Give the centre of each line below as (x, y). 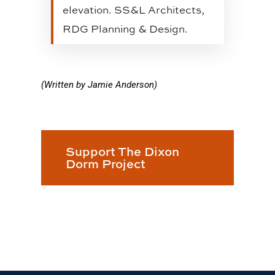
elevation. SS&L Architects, (133, 10)
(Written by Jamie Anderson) (99, 85)
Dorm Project (106, 164)
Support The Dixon (123, 152)
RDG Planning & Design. (125, 29)
